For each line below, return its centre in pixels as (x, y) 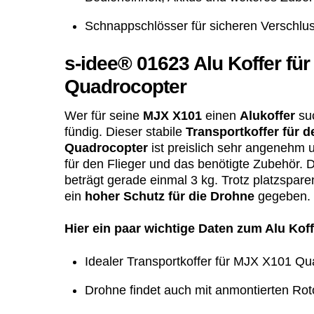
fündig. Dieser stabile (125, 131)
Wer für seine (104, 115)
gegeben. (282, 196)
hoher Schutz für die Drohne (170, 196)
